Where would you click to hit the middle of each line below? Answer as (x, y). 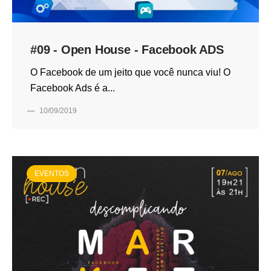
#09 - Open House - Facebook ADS (127, 49)
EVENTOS (52, 173)
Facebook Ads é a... (73, 88)
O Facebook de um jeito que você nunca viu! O (130, 72)
